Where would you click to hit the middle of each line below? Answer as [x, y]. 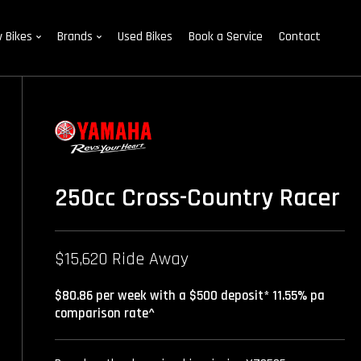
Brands [75, 36]
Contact [300, 36]
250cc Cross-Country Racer [197, 198]
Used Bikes [145, 36]
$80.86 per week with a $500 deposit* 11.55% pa [190, 296]
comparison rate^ [105, 314]
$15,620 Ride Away [122, 259]
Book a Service [226, 36]
